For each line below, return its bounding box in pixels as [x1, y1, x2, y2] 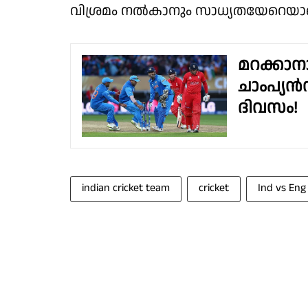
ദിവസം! [237, 96, 298, 120]
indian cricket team [82, 179, 170, 196]
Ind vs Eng [258, 179, 306, 196]
